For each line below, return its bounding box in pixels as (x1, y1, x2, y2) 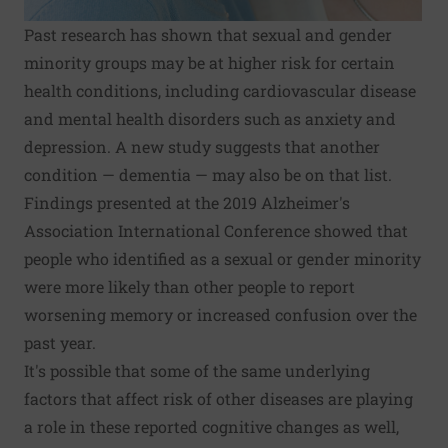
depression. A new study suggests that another (24, 136, 380, 157)
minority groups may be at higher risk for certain (24, 52, 395, 73)
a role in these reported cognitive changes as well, (24, 416, 399, 437)
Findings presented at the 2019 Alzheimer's (24, 192, 350, 213)
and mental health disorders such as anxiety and (24, 108, 396, 129)
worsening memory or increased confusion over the (24, 304, 417, 325)
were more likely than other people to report (24, 276, 355, 297)
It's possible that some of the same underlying (24, 360, 370, 381)
